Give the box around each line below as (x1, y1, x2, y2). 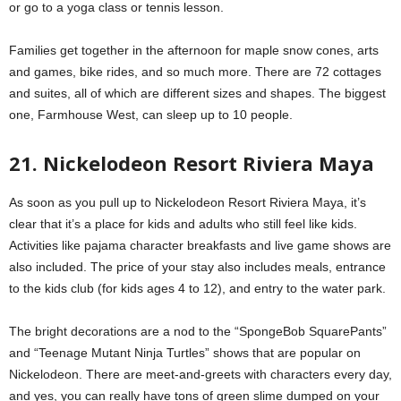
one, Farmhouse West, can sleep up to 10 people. (9, 107, 293, 122)
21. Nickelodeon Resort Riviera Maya (9, 149, 374, 176)
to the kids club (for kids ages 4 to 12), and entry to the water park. (9, 280, 386, 295)
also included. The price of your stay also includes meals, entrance (9, 259, 386, 274)
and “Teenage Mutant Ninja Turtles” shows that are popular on (9, 345, 361, 360)
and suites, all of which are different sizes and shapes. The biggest (9, 85, 386, 100)
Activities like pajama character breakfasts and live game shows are (9, 237, 391, 252)
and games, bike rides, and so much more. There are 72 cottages (9, 64, 381, 79)
